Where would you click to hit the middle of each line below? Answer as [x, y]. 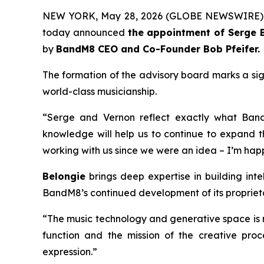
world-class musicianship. [100, 92]
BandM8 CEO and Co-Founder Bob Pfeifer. [158, 49]
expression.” [70, 252]
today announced [85, 33]
